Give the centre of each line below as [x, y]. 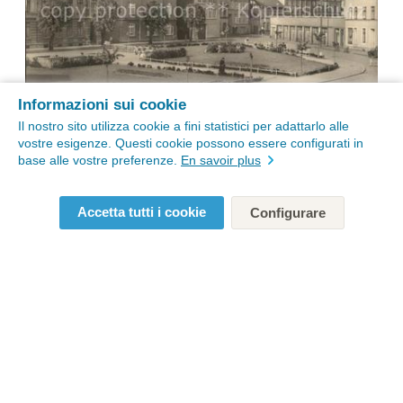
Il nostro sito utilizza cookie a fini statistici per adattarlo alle [184, 126]
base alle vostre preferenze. [99, 160]
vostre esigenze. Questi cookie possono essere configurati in [191, 143]
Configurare [287, 213]
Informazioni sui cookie [102, 105]
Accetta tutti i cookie [141, 212]
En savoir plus [221, 160]
